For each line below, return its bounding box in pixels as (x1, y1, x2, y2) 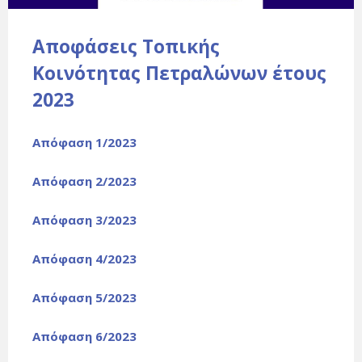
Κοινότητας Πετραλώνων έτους (32, 61, 326, 86)
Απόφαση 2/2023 (32, 173, 137, 190)
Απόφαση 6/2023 (32, 328, 137, 345)
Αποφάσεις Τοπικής (32, 34, 220, 60)
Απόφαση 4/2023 (32, 250, 137, 267)
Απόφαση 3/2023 (32, 212, 137, 229)
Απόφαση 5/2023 (32, 289, 137, 306)
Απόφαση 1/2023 (32, 134, 137, 151)
